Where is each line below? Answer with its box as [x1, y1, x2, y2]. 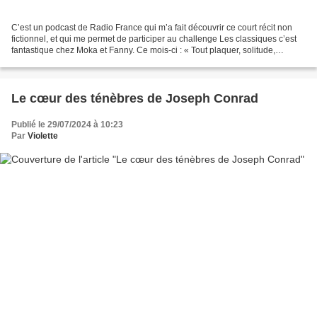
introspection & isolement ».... [11, 56, 124, 67]
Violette [28, 130, 58, 141]
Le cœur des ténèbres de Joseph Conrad [11, 91, 258, 105]
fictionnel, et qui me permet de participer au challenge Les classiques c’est [11, 33, 296, 44]
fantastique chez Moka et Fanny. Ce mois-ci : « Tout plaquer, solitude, [11, 45, 275, 55]
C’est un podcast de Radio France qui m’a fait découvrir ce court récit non [11, 22, 292, 33]
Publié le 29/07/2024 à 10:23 [11, 119, 123, 129]
